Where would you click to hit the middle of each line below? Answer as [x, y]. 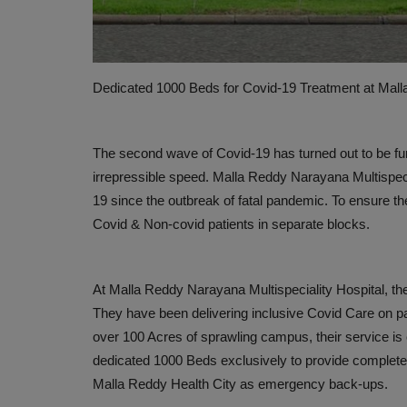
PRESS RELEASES [200, 227]
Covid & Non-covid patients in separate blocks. [231, 223]
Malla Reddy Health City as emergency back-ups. [240, 383]
